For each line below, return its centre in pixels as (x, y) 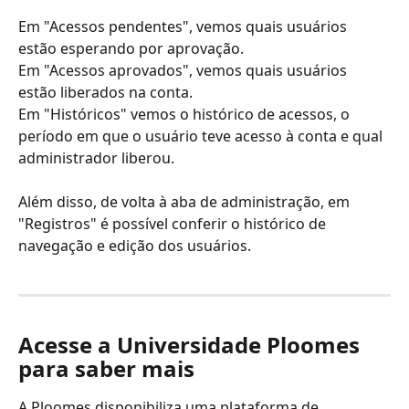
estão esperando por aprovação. (131, 48)
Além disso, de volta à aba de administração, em (186, 202)
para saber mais (106, 369)
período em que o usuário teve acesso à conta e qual (202, 136)
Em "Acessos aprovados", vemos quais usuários (184, 70)
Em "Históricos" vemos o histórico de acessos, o (186, 114)
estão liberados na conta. (105, 92)
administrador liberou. (96, 157)
